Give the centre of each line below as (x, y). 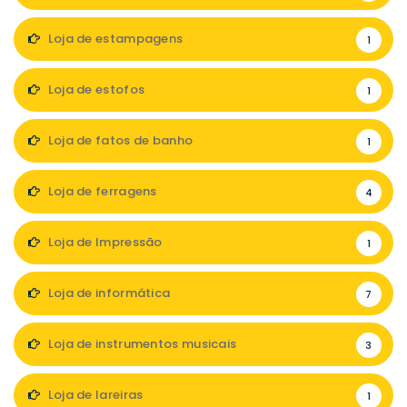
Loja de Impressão (104, 242)
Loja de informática (108, 293)
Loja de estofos (95, 89)
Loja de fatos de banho (119, 140)
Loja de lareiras (94, 395)
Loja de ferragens (101, 191)
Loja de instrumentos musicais (141, 344)
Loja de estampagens (114, 39)
